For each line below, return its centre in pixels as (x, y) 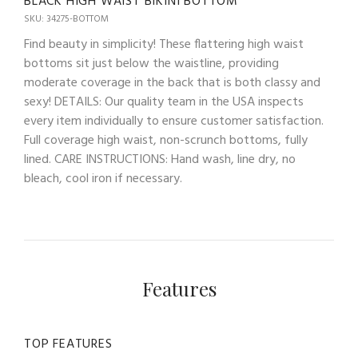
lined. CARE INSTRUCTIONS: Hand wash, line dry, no (160, 159)
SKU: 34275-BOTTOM (66, 19)
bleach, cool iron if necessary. (103, 179)
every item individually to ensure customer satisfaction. (174, 121)
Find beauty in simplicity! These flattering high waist (164, 44)
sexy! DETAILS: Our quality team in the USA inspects (164, 102)
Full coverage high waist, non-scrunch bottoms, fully (166, 140)
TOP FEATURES (68, 344)
